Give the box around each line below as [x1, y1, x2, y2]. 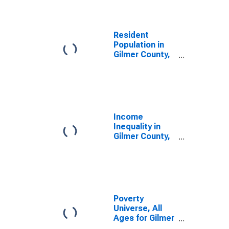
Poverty [113, 194, 144, 203]
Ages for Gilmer [113, 213, 174, 223]
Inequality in [113, 122, 161, 131]
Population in [113, 40, 164, 50]
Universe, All [113, 203, 162, 213]
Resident [113, 30, 149, 40]
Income [113, 112, 143, 122]
